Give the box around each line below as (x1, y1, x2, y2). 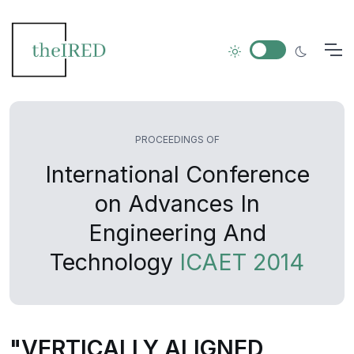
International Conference (44, 160, 310, 188)
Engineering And (88, 219, 266, 247)
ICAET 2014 (179, 248, 304, 276)
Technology (50, 248, 179, 276)
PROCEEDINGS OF (134, 134, 220, 145)
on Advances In (94, 190, 260, 217)
